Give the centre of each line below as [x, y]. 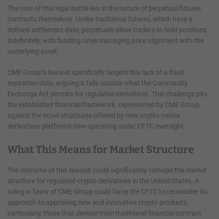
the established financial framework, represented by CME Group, [104, 104]
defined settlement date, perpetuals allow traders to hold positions [107, 30]
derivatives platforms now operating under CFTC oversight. [97, 126]
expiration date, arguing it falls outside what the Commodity [98, 83]
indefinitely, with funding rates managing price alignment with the [106, 40]
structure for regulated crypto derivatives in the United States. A [103, 181]
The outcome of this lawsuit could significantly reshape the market [107, 170]
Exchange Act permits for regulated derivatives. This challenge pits [107, 94]
